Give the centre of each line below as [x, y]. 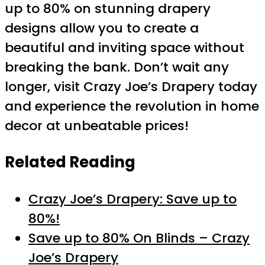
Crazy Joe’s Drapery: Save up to [132, 199]
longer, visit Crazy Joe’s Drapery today [131, 87]
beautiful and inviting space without [125, 48]
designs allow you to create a [102, 28]
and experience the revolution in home [132, 106]
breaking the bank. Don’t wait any [117, 67]
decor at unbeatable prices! [97, 126]
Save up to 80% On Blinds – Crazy [139, 238]
